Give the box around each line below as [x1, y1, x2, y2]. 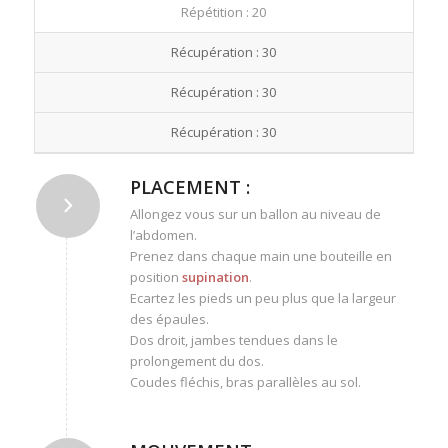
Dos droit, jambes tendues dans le [129, 331, 338, 350]
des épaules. [129, 310, 209, 329]
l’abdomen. [129, 226, 197, 245]
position [129, 268, 182, 287]
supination [181, 268, 249, 287]
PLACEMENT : [129, 175, 250, 200]
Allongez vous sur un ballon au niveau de [129, 205, 381, 224]
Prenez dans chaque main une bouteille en [129, 247, 392, 266]
